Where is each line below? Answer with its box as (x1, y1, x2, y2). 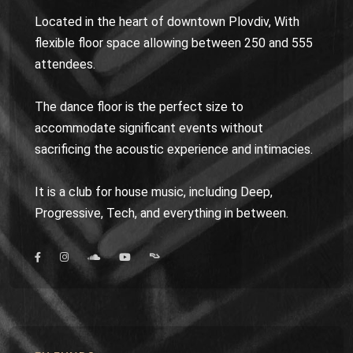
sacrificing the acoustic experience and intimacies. (35, 142, 313, 157)
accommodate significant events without (35, 121, 263, 136)
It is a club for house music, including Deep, (35, 184, 273, 199)
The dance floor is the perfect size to (35, 99, 243, 114)
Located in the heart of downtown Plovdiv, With (35, 14, 299, 29)
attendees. (35, 57, 95, 72)
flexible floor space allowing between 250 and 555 (35, 35, 313, 50)
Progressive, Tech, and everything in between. (35, 206, 288, 221)
